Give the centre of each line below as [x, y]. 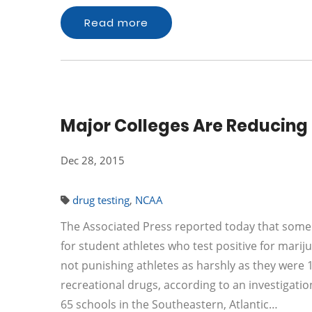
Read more [116, 23]
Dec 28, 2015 [93, 160]
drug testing [101, 200]
